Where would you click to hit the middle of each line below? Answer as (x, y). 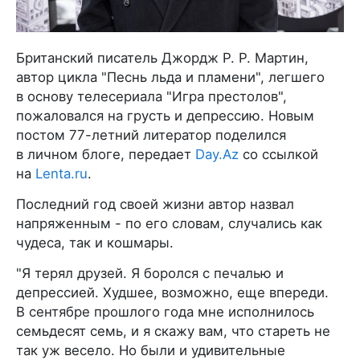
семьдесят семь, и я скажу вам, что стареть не (173, 331)
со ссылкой (278, 154)
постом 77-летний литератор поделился (151, 135)
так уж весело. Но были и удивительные (151, 350)
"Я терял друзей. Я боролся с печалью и (150, 273)
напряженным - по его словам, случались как (169, 223)
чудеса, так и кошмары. (95, 242)
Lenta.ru (61, 173)
